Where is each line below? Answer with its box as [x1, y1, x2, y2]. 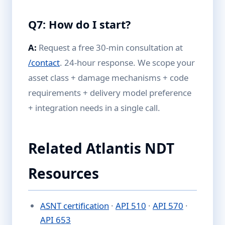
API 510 [116, 200, 146, 211]
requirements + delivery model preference [28, 87, 191, 98]
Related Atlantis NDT [28, 139, 174, 158]
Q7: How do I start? [28, 17, 131, 32]
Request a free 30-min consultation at [37, 42, 183, 53]
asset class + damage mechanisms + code [28, 72, 188, 83]
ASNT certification [40, 200, 109, 211]
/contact [28, 57, 60, 68]
